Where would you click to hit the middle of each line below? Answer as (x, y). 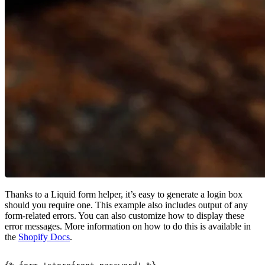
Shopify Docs (44, 237)
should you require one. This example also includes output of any (126, 205)
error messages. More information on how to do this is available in (128, 227)
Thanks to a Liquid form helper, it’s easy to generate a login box (124, 195)
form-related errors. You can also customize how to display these (125, 216)
